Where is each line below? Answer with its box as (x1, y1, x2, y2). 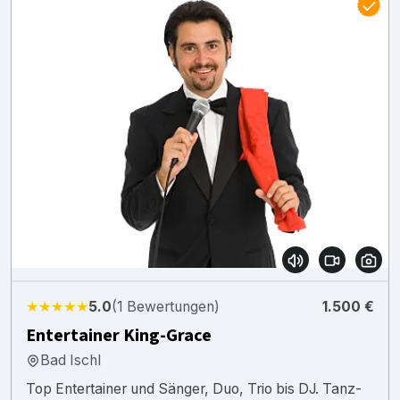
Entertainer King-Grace (26, 322, 212, 348)
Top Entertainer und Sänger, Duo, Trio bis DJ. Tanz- (26, 379, 362, 397)
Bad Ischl (40, 351, 101, 369)
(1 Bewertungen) (112, 297, 220, 315)
